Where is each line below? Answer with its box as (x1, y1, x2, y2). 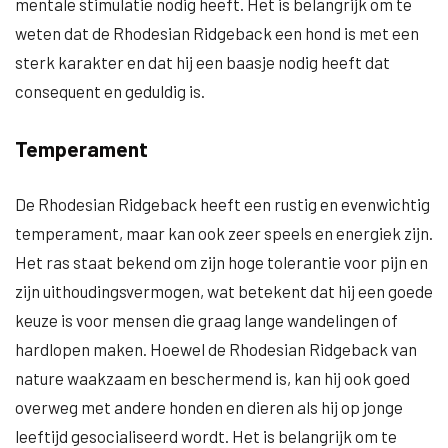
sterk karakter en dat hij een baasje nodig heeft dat (15, 52, 390, 72)
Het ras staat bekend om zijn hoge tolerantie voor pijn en (15, 252, 428, 272)
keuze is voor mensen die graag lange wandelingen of (15, 310, 398, 330)
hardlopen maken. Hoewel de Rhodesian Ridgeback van (15, 339, 417, 359)
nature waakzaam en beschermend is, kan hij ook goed (15, 368, 410, 388)
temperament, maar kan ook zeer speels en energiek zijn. (15, 223, 433, 243)
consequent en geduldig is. (15, 81, 205, 101)
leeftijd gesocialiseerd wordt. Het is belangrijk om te (15, 426, 397, 446)
